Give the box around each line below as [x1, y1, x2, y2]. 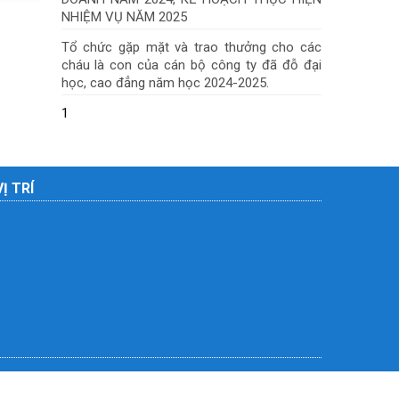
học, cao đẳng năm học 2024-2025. [61, 74, 269, 91]
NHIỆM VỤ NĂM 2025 [61, 8, 187, 25]
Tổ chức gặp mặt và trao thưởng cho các [61, 38, 322, 55]
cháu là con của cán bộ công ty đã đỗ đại [61, 56, 322, 73]
